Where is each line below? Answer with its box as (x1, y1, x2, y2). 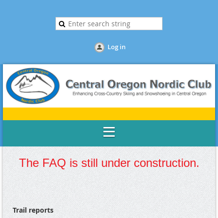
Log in (107, 42, 126, 51)
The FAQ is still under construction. (18, 156, 200, 170)
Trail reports (13, 205, 54, 215)
